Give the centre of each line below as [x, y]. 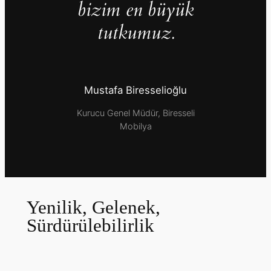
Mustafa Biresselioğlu [135, 90]
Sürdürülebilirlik [90, 226]
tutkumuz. [135, 32]
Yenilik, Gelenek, [93, 207]
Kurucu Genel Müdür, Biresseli [135, 113]
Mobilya [135, 126]
